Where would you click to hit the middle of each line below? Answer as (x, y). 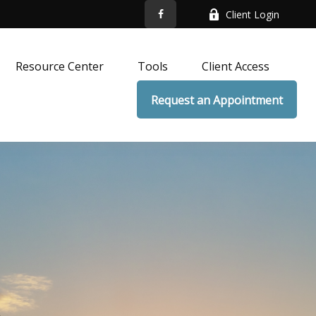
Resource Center (60, 67)
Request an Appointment (217, 101)
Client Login (253, 14)
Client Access (236, 67)
